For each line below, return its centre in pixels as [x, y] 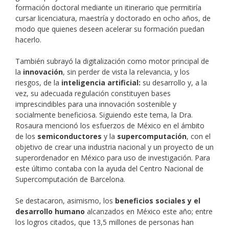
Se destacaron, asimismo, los [65, 201]
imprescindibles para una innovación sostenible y [96, 104]
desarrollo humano [50, 212]
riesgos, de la [38, 83]
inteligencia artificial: [101, 83]
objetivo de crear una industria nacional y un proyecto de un [114, 147]
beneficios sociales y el [158, 201]
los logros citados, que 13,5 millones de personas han [105, 222]
